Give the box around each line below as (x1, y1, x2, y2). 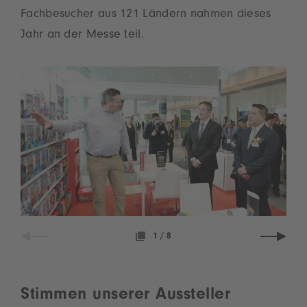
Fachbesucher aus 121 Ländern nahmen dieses (21, 8, 271, 21)
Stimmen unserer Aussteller (21, 287, 230, 305)
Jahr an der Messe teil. (21, 29, 144, 42)
